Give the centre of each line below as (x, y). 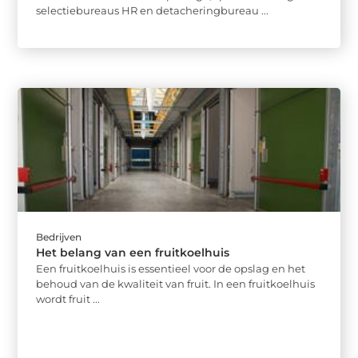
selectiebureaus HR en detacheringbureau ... (153, 10)
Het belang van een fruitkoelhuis (133, 253)
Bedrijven (59, 237)
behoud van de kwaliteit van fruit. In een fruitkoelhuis (176, 284)
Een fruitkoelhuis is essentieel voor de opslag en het (171, 269)
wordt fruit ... (68, 299)
